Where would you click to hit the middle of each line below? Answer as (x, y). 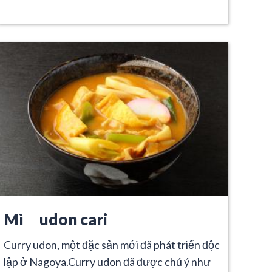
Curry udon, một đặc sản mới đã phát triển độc (112, 244)
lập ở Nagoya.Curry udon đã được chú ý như (107, 261)
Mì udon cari (56, 219)
